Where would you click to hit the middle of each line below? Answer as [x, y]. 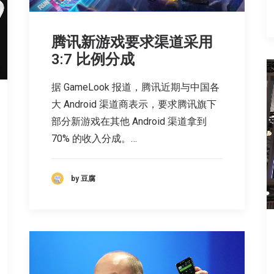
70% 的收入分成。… [94, 138]
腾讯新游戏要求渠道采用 [132, 42]
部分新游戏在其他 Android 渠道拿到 [129, 121]
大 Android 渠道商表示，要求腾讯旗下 [134, 104]
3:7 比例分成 [93, 59]
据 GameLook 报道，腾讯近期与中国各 [135, 87]
